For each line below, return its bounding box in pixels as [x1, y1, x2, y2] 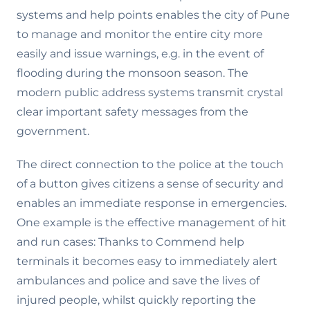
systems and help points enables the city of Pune [17, 8, 290, 21]
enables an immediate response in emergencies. [17, 197, 286, 210]
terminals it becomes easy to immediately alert [17, 255, 277, 268]
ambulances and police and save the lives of [17, 274, 259, 287]
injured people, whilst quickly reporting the [17, 293, 256, 307]
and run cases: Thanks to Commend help [17, 235, 244, 248]
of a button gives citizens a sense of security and [17, 177, 284, 190]
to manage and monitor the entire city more [17, 28, 263, 41]
